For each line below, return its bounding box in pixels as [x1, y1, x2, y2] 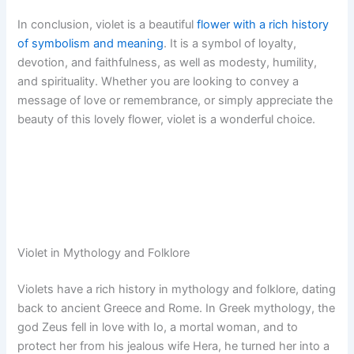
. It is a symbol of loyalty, [164, 36, 297, 51]
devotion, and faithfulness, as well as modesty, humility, [17, 55, 318, 70]
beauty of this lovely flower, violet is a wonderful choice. [17, 112, 316, 127]
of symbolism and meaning [17, 36, 164, 51]
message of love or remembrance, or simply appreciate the [17, 93, 333, 108]
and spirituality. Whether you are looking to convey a [17, 74, 299, 89]
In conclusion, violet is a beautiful [17, 17, 198, 32]
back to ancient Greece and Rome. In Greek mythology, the [17, 301, 336, 316]
